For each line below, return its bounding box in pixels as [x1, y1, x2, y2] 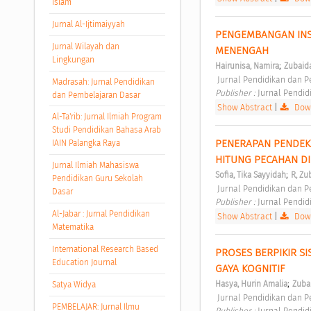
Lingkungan [51, 54, 94, 65]
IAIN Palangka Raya [51, 138, 120, 149]
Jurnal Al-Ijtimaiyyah [51, 19, 125, 29]
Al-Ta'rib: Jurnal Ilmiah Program [51, 112, 162, 122]
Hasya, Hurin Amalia [215, 279, 287, 289]
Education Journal [51, 258, 117, 268]
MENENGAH [215, 44, 271, 58]
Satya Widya [51, 280, 96, 290]
